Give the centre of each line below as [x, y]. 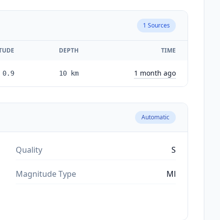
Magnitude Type [46, 174]
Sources [158, 25]
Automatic [155, 117]
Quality [29, 150]
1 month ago [155, 73]
